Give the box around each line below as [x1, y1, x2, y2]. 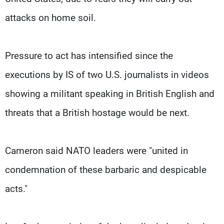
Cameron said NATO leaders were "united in [5, 144, 188, 156]
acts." [5, 182, 27, 194]
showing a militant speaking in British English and [5, 87, 214, 99]
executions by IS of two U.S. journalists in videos [5, 68, 209, 80]
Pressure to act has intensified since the [5, 49, 173, 61]
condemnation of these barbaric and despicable [5, 163, 206, 175]
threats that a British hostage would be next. [5, 106, 189, 118]
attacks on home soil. [5, 11, 96, 23]
